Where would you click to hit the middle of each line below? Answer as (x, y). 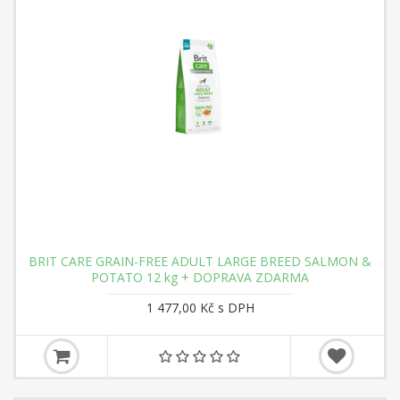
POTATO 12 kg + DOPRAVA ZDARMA (200, 277)
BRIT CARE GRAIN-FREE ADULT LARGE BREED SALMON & (200, 261)
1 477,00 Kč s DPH (200, 308)
